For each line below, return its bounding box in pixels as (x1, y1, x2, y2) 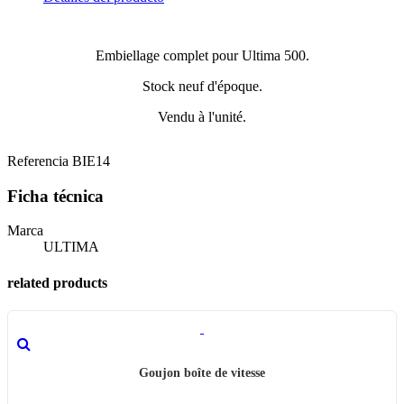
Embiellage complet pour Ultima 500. (95, 47, 309, 63)
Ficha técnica (7, 186, 104, 206)
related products (7, 274, 107, 290)
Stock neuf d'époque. (142, 78, 262, 94)
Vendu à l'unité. (158, 108, 246, 124)
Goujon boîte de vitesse (139, 365, 265, 380)
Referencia (7, 152, 72, 169)
